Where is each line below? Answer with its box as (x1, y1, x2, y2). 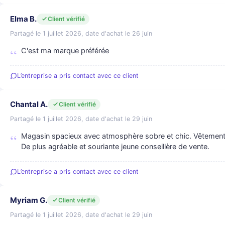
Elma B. (10, 14, 37, 24)
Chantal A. (10, 99, 48, 109)
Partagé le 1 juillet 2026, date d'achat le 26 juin (10, 30, 152, 37)
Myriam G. (10, 195, 47, 205)
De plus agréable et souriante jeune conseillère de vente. (21, 142, 209, 151)
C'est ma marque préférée (21, 46, 109, 55)
